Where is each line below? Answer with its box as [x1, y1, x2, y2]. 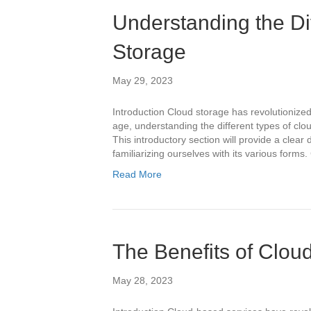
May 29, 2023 [112, 75, 173, 86]
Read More [112, 169, 162, 180]
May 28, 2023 [112, 275, 173, 286]
